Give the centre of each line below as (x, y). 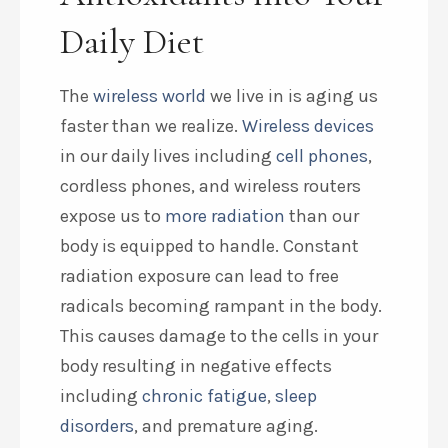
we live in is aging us (292, 96)
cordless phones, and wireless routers (210, 186)
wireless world (149, 96)
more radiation (225, 216)
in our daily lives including (168, 156)
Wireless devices (308, 126)
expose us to (112, 216)
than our (322, 216)
